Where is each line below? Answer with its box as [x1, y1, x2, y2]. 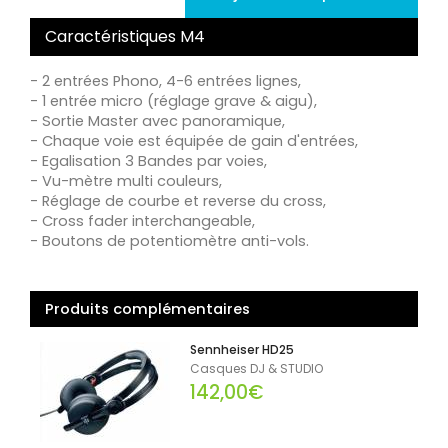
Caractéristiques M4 [45, 25, 205, 49]
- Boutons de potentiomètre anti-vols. [30, 231, 309, 252]
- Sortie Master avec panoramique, [30, 111, 285, 132]
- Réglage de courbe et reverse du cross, [30, 191, 326, 212]
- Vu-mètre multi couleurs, [30, 171, 222, 192]
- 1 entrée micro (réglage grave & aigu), [30, 91, 317, 112]
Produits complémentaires [45, 299, 250, 320]
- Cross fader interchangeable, [30, 211, 255, 232]
